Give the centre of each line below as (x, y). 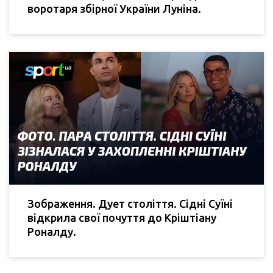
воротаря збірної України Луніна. (114, 9)
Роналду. (52, 232)
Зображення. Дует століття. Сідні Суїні (130, 204)
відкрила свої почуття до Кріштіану (122, 218)
